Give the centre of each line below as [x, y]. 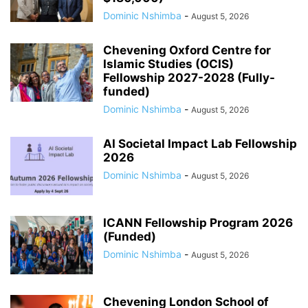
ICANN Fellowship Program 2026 [198, 223]
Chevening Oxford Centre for [187, 51]
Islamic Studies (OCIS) [168, 64]
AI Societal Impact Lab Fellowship [200, 144]
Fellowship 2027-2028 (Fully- [189, 78]
